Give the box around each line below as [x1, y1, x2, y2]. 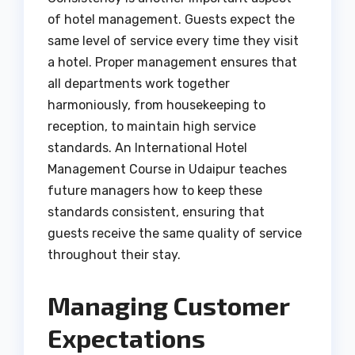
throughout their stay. [48, 246, 181, 262]
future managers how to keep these [48, 182, 262, 198]
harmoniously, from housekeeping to [48, 97, 265, 113]
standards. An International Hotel [48, 139, 247, 155]
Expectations [48, 322, 205, 353]
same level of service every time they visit [48, 32, 299, 48]
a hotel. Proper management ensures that [48, 54, 297, 70]
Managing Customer [48, 289, 289, 320]
